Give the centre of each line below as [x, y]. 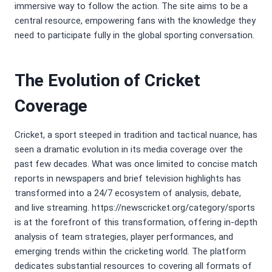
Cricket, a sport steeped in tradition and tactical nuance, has [136, 135]
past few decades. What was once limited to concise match [136, 164]
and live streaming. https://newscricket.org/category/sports [135, 208]
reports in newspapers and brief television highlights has [128, 179]
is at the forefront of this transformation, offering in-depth [136, 223]
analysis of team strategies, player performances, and [124, 237]
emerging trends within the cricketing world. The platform [130, 252]
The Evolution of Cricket [107, 81]
